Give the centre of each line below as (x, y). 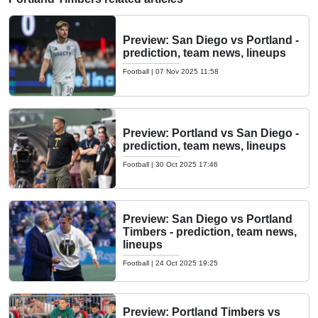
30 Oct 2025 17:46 (187, 164)
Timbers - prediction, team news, (210, 232)
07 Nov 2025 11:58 (187, 72)
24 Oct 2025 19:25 (187, 263)
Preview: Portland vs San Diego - (211, 133)
